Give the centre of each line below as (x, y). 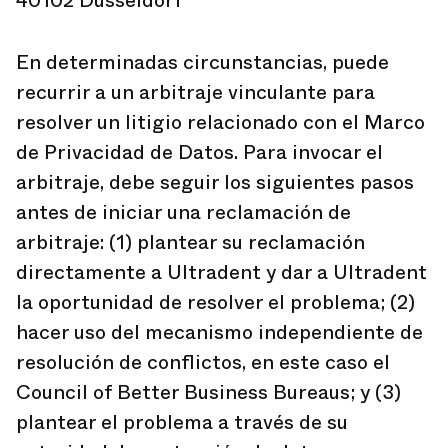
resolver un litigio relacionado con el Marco (220, 122)
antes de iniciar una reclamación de (183, 212)
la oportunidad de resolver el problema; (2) (215, 302)
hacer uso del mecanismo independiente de (219, 332)
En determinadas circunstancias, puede (202, 62)
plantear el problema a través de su (182, 422)
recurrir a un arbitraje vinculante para (195, 92)
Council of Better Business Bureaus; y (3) (208, 392)
